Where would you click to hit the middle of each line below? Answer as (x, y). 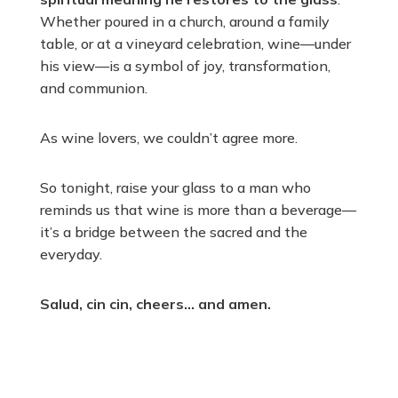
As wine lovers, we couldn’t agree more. (168, 137)
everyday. (71, 254)
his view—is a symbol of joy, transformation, (185, 65)
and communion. (93, 88)
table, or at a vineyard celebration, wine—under (195, 43)
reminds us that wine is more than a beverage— (198, 209)
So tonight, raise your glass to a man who (175, 187)
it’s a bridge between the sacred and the (173, 231)
